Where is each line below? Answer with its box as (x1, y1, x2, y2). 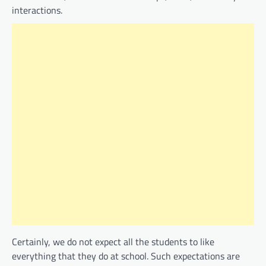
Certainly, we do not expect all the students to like (12, 235, 214, 249)
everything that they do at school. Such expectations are (12, 249, 240, 264)
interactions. (12, 3, 62, 18)
